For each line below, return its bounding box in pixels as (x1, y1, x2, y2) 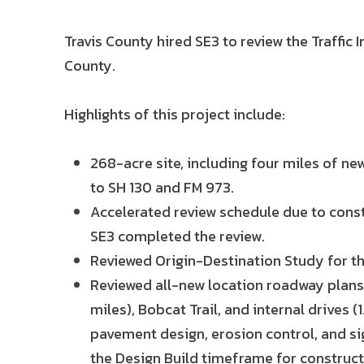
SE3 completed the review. (90, 225, 265, 247)
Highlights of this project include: (64, 103, 285, 125)
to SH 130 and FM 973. (90, 176, 234, 198)
